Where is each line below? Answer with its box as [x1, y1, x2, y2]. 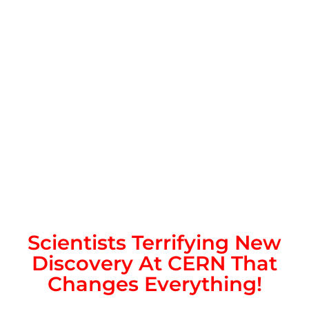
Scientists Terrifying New [28, 230, 281, 255]
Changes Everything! [47, 271, 262, 296]
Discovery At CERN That [32, 250, 277, 275]
